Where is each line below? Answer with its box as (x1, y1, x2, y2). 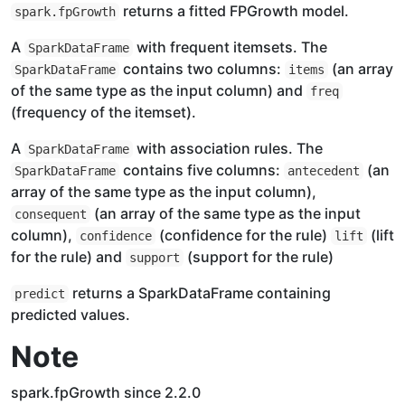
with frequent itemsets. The (133, 38, 327, 56)
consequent (14, 207, 87, 221)
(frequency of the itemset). (11, 103, 196, 121)
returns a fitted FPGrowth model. (119, 2, 349, 20)
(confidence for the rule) (155, 226, 331, 244)
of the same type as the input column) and (11, 81, 306, 99)
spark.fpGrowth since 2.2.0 (11, 383, 201, 401)
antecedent (287, 164, 360, 178)
